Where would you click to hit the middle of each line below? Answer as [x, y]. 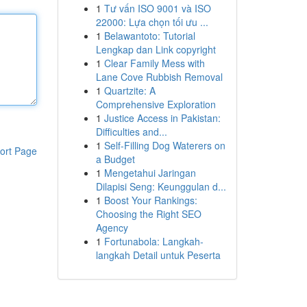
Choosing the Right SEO [148, 214]
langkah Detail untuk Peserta [158, 255]
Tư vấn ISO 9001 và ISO [157, 8]
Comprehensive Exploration [156, 104]
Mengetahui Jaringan [150, 173]
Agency [112, 228]
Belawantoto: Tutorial [149, 36]
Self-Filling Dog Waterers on [164, 145]
